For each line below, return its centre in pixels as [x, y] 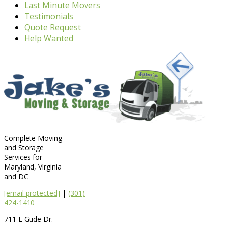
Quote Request [52, 27]
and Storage [24, 148]
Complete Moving [33, 138]
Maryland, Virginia [33, 167]
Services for [23, 157]
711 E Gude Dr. [29, 219]
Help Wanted [49, 39]
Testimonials [49, 16]
